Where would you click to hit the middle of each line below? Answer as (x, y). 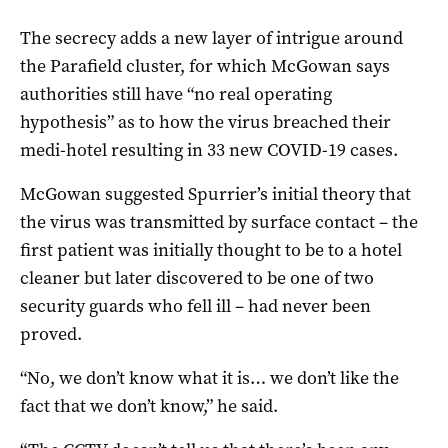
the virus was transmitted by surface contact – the (219, 221)
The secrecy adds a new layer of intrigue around (211, 37)
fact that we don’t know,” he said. (149, 405)
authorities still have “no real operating (176, 93)
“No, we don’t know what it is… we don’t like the (209, 377)
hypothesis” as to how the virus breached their (205, 121)
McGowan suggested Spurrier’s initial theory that (215, 193)
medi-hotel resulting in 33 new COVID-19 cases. (209, 149)
